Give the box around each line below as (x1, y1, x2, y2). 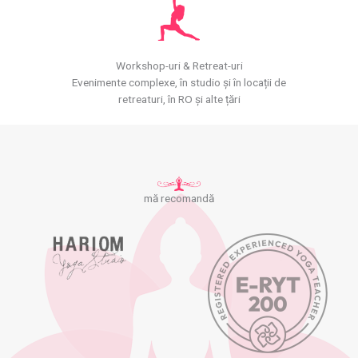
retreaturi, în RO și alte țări (117, 92, 241, 105)
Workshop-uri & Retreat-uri (115, 58, 243, 72)
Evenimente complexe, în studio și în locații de (72, 75, 286, 89)
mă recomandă (144, 191, 214, 205)
